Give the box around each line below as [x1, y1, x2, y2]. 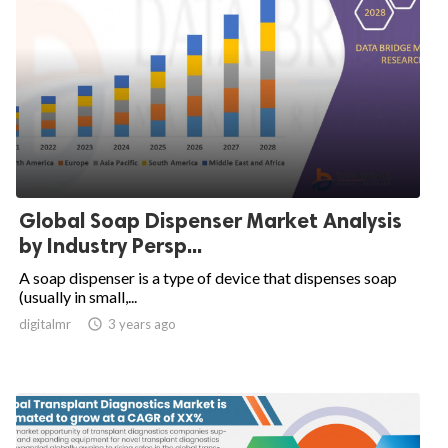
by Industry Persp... [19, 233, 202, 258]
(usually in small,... [19, 287, 137, 306]
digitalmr [19, 316, 71, 332]
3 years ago [108, 316, 176, 332]
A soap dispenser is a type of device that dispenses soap [19, 268, 397, 287]
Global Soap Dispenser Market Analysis [19, 208, 402, 233]
